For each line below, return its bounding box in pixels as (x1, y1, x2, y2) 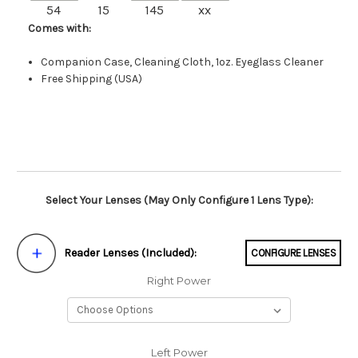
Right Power (147, 273, 211, 287)
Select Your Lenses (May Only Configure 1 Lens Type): (45, 193, 313, 207)
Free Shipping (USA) (41, 71, 143, 86)
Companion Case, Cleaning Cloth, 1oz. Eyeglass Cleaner (41, 54, 324, 69)
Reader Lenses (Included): (64, 246, 197, 261)
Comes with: (28, 21, 91, 35)
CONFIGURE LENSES (251, 247, 336, 260)
